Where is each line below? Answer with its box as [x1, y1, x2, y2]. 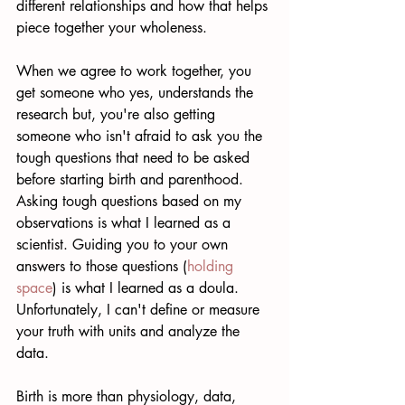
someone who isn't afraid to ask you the [16, 127, 267, 146]
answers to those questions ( [16, 257, 187, 276]
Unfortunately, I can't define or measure [16, 300, 264, 319]
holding [187, 257, 238, 276]
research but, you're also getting [16, 105, 220, 124]
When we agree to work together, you [16, 61, 256, 80]
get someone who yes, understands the [16, 83, 258, 102]
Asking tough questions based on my [16, 192, 246, 211]
